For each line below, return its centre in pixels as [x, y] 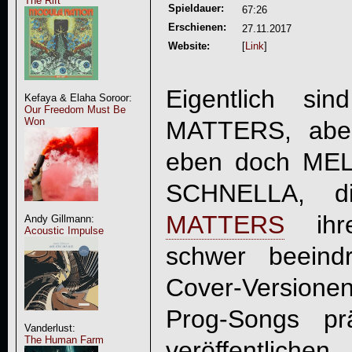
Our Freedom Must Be [75, 110]
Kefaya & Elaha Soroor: [78, 98]
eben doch [234, 161]
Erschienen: [197, 27]
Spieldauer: [196, 8]
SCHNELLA [231, 193]
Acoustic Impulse [64, 231]
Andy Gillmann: [59, 219]
